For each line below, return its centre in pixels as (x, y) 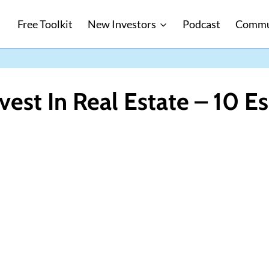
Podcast (201, 24)
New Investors (122, 24)
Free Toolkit (45, 24)
